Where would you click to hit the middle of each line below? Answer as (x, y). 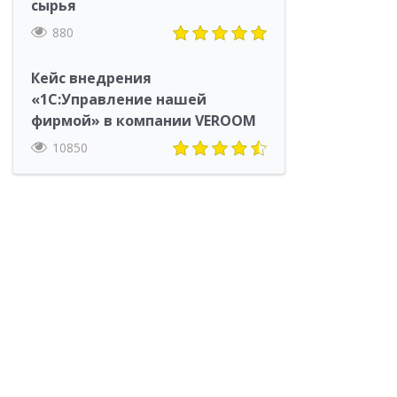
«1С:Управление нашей (119, 99)
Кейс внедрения (91, 78)
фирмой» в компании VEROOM (144, 120)
